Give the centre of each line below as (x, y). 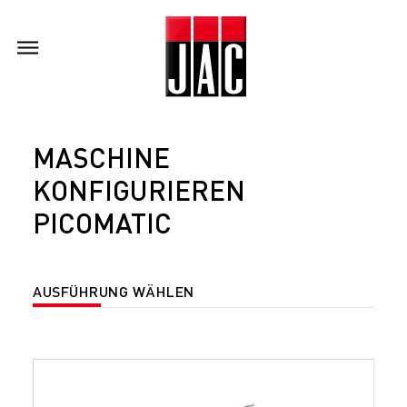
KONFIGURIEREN (142, 190)
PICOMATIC (102, 223)
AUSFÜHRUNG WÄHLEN (114, 292)
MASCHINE (101, 158)
